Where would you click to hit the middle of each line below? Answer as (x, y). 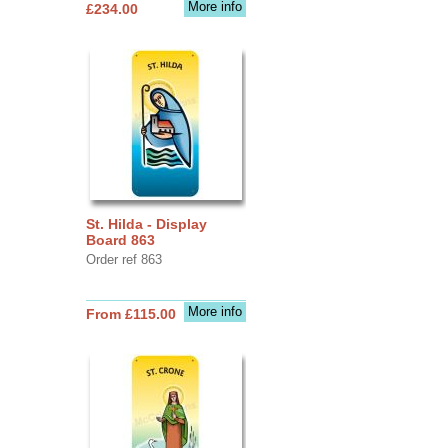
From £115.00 (130, 313)
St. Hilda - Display (146, 223)
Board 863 (120, 239)
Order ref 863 (123, 259)
